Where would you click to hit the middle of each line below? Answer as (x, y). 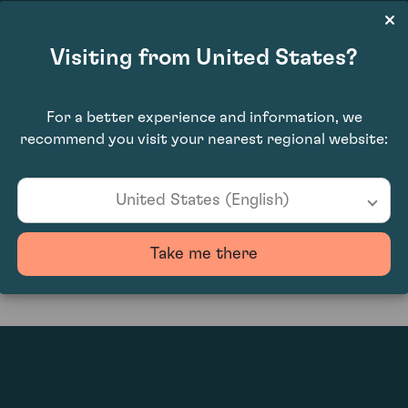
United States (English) (203, 200)
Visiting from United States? (204, 58)
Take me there (204, 254)
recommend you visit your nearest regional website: (204, 139)
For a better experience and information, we (204, 117)
